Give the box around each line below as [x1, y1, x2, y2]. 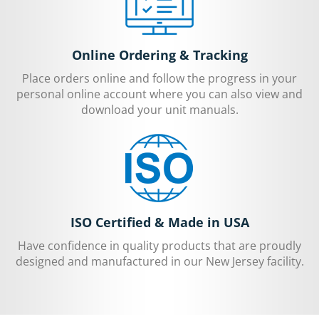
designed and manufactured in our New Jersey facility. [15, 253, 304, 269]
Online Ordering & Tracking [71, 46, 248, 63]
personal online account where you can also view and [16, 85, 303, 102]
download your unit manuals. [80, 101, 239, 117]
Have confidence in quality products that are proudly [18, 237, 301, 253]
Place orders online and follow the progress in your [22, 70, 297, 86]
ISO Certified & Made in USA [70, 213, 249, 231]
